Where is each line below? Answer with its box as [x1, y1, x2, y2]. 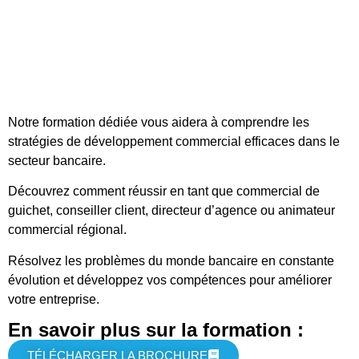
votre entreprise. [8, 292, 99, 306]
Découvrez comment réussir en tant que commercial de [8, 184, 320, 199]
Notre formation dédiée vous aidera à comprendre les [8, 115, 309, 129]
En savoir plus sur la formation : [8, 319, 304, 341]
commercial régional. [8, 223, 127, 237]
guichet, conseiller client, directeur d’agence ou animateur [8, 204, 335, 218]
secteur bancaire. [8, 154, 106, 167]
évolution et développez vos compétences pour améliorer [8, 272, 332, 287]
